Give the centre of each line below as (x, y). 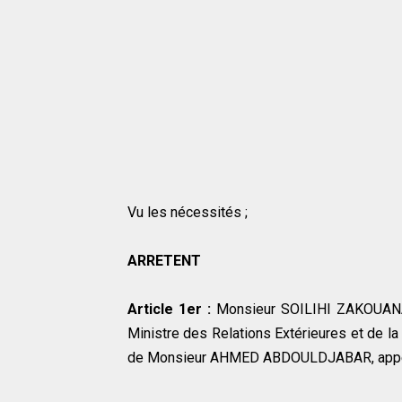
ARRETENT (164, 261)
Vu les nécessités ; (188, 213)
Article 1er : (172, 310)
